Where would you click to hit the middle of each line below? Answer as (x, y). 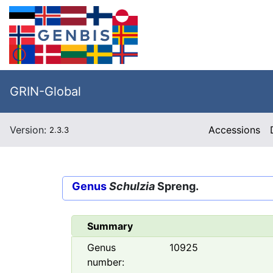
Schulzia (132, 186)
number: (106, 262)
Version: (30, 130)
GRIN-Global (45, 91)
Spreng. (177, 186)
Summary (110, 226)
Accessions (235, 130)
